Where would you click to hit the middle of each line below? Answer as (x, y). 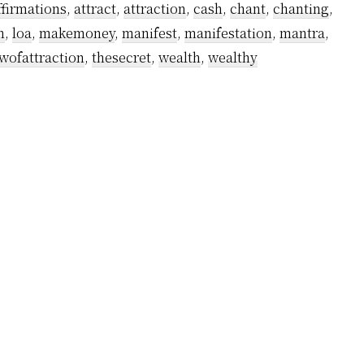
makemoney (77, 33)
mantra (302, 33)
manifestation (228, 33)
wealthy (233, 57)
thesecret (121, 57)
